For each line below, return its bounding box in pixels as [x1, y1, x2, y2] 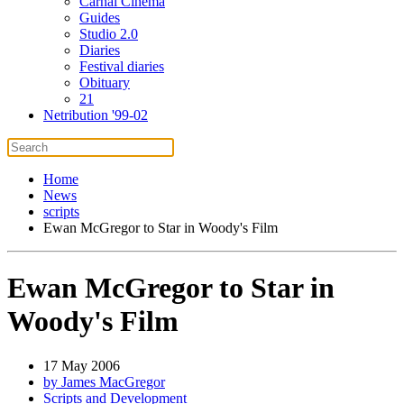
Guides [79, 10, 120, 25]
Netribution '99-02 [43, 107, 148, 123]
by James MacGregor [43, 373, 165, 390]
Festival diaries [79, 59, 164, 74]
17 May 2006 [43, 357, 120, 373]
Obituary [79, 75, 130, 90]
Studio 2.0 [79, 26, 138, 41]
